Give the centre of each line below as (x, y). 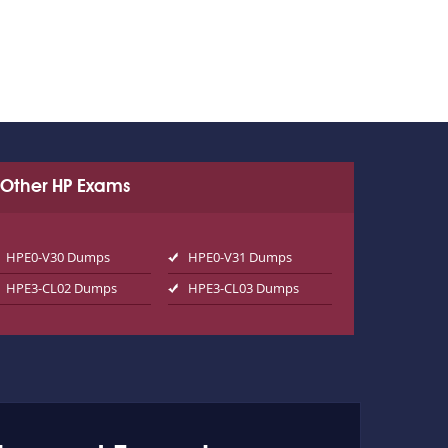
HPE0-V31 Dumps (239, 257)
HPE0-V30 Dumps (58, 257)
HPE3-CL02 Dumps (62, 288)
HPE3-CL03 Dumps (243, 288)
